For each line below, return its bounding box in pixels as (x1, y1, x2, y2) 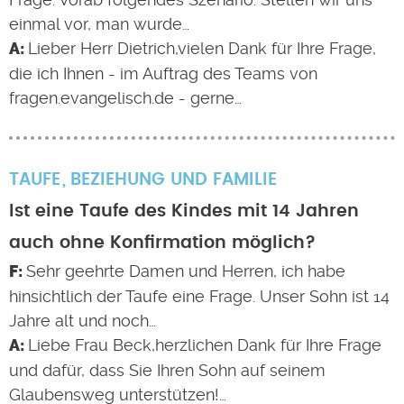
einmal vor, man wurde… (9, 14, 189, 33)
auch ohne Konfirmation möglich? (9, 234, 316, 252)
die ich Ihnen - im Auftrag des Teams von (9, 64, 317, 83)
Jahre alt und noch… (9, 311, 156, 330)
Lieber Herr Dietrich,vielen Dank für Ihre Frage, (27, 39, 376, 58)
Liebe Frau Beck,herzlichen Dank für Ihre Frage (27, 335, 381, 354)
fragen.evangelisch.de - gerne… (9, 88, 242, 107)
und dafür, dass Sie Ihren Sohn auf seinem (9, 361, 326, 380)
